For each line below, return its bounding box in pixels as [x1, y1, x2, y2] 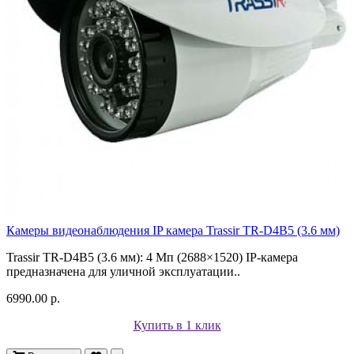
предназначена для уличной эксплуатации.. [6, 264, 240, 278]
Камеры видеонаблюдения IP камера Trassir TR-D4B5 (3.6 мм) [6, 223, 340, 237]
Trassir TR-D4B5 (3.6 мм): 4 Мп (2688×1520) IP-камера [6, 250, 301, 264]
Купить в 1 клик [133, 318, 221, 332]
